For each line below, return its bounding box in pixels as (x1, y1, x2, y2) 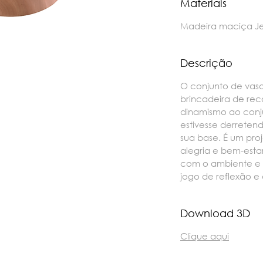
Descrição (180, 56, 232, 69)
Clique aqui (180, 230, 229, 242)
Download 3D (180, 207, 250, 220)
